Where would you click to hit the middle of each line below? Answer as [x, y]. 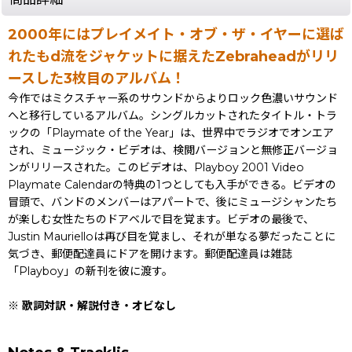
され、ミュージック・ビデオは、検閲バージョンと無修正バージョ [173, 150]
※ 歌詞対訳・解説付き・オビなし [92, 305]
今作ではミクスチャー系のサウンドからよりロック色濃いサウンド [173, 98]
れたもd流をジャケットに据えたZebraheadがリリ [173, 56]
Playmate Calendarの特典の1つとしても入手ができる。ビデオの [172, 184]
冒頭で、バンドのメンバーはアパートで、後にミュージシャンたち [172, 202]
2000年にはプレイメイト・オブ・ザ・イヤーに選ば [176, 34]
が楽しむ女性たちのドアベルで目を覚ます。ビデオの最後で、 [161, 219]
